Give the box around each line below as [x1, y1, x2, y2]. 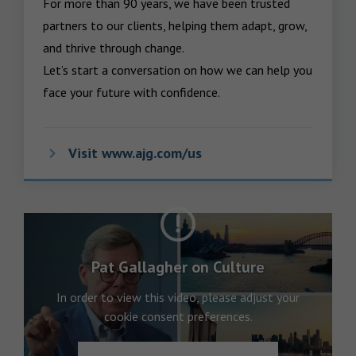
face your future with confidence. [43, 84, 220, 100]
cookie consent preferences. [103, 308, 253, 325]
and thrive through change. [43, 40, 184, 56]
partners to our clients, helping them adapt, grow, [43, 17, 307, 33]
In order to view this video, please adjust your [56, 289, 300, 306]
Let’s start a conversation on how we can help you [43, 62, 312, 78]
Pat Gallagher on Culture [91, 257, 265, 278]
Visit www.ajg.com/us [68, 144, 202, 162]
